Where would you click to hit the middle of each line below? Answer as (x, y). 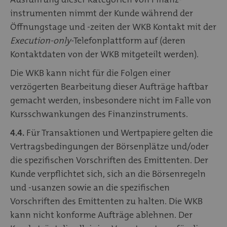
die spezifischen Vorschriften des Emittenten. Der (109, 160)
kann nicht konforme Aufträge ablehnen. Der (101, 215)
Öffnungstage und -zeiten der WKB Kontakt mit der (113, 27)
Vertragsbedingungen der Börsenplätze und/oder (109, 146)
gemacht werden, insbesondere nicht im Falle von (111, 100)
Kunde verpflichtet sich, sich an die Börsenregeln (108, 174)
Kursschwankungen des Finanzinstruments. (100, 114)
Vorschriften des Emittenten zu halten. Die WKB (106, 201)
